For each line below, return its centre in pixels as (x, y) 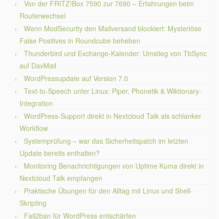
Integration (36, 103)
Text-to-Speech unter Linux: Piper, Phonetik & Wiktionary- (113, 91)
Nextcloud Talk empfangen (61, 178)
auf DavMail (38, 66)
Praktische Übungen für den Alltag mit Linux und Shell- (108, 191)
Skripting (33, 203)
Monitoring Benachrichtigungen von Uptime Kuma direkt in (114, 166)
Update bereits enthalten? (60, 153)
